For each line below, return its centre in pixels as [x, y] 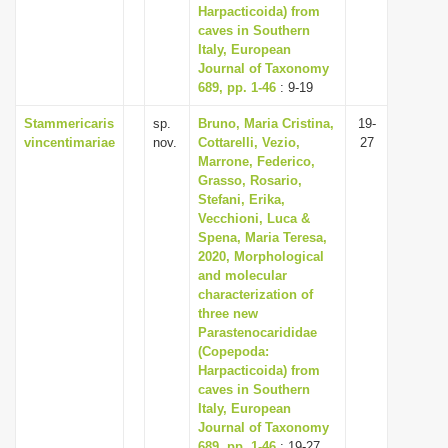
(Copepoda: [233, 351]
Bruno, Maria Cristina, [266, 123]
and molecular [242, 275]
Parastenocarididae [257, 332]
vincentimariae [69, 142]
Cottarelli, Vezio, [249, 142]
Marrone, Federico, [256, 161]
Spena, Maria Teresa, [262, 237]
